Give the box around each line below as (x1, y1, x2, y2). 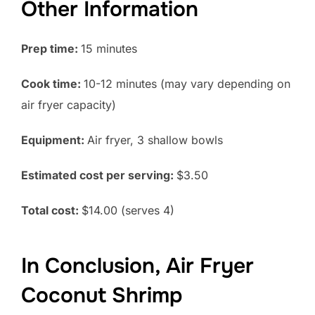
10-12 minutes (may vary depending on (84, 76, 290, 91)
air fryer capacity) (21, 97, 116, 112)
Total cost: (21, 202, 82, 217)
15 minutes (81, 41, 137, 56)
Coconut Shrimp (21, 282, 183, 309)
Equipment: (21, 132, 87, 147)
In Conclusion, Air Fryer (21, 252, 254, 280)
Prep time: (21, 41, 81, 56)
